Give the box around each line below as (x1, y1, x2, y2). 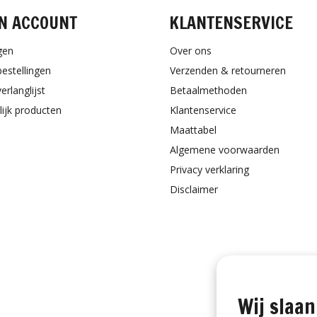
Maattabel (170, 123, 217, 137)
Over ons (170, 44, 212, 57)
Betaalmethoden (170, 83, 247, 97)
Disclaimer (170, 183, 218, 196)
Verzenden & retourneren (170, 64, 286, 77)
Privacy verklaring (170, 163, 249, 176)
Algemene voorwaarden (170, 143, 279, 156)
